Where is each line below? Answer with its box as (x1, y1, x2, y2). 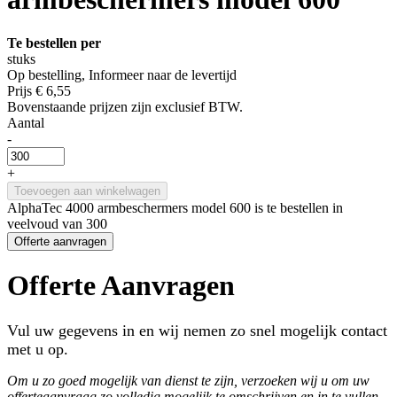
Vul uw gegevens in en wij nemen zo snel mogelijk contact (7, 321, 387, 339)
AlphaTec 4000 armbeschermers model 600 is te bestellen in (7, 199, 343, 215)
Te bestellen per (7, 35, 101, 51)
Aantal (7, 114, 44, 130)
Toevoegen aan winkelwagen (14, 183, 160, 198)
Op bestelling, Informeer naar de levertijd (7, 66, 237, 82)
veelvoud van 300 (7, 215, 107, 231)
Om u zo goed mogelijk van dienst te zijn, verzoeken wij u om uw (7, 372, 370, 388)
